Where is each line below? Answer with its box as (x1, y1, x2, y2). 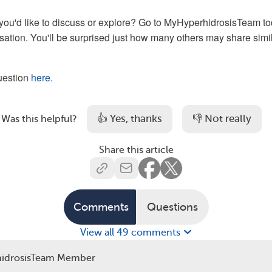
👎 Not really (192, 113, 251, 125)
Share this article (98, 144, 174, 155)
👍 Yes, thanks (97, 113, 162, 125)
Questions (146, 200, 198, 213)
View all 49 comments (80, 226, 183, 238)
